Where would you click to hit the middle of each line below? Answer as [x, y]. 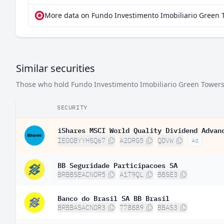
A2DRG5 [131, 140]
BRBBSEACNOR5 [81, 174]
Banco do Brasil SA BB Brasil [113, 197]
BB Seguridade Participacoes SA [117, 164]
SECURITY [72, 107]
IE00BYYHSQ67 [81, 140]
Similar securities [55, 68]
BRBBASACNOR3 [81, 207]
